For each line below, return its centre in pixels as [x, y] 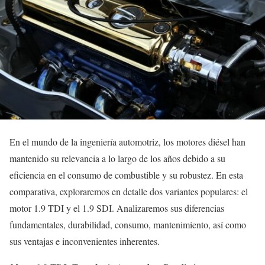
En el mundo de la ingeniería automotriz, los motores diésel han [127, 142]
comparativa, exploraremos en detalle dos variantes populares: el [129, 192]
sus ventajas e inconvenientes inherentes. [85, 241]
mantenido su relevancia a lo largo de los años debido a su [117, 159]
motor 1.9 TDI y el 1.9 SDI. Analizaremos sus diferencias [117, 208]
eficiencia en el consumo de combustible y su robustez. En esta [126, 175]
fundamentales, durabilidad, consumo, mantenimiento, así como [128, 225]
